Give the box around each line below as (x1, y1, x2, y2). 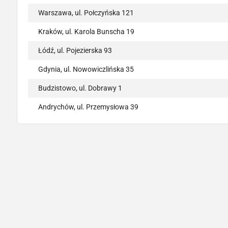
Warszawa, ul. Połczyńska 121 (38, 9, 134, 17)
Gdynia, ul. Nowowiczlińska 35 (38, 65, 134, 74)
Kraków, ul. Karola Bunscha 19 (38, 27, 134, 36)
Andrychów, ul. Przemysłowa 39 (38, 103, 138, 111)
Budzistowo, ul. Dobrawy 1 (38, 84, 122, 93)
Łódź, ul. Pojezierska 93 (38, 46, 112, 55)
